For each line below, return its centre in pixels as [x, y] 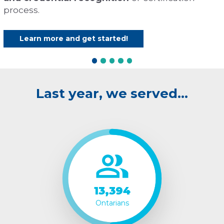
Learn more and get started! [73, 39]
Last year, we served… [112, 94]
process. [21, 10]
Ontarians [112, 203]
